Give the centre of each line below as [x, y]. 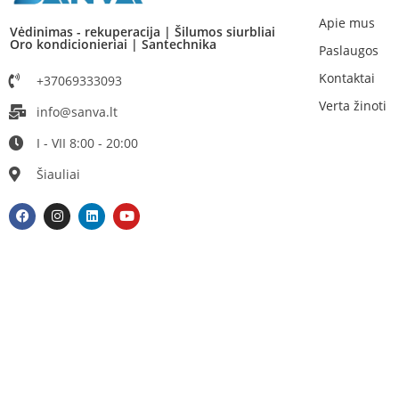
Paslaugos [349, 50]
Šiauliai [59, 174]
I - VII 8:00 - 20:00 [88, 142]
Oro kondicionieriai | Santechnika [113, 44]
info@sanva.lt [77, 111]
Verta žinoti [353, 105]
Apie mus [347, 22]
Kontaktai [347, 77]
